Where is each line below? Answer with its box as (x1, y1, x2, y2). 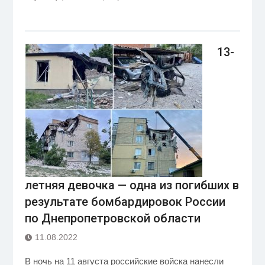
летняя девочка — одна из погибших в (24, 178, 239, 192)
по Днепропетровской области (24, 211, 201, 225)
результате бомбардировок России (24, 195, 225, 209)
